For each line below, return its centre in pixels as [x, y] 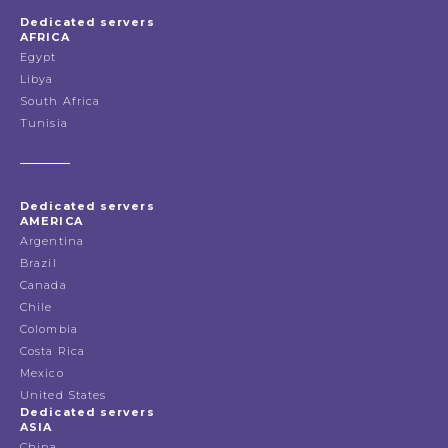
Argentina [52, 241]
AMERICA [51, 221]
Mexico [42, 373]
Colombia [49, 329]
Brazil [38, 263]
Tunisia [44, 123]
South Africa [60, 101]
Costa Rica [52, 351]
